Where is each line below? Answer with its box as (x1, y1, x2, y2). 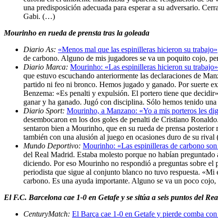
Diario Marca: (23, 62, 70, 71)
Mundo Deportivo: (23, 141, 83, 150)
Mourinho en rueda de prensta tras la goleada (4, 28, 149, 37)
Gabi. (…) (23, 12, 55, 20)
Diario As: (23, 45, 58, 54)
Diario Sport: (23, 106, 67, 115)
